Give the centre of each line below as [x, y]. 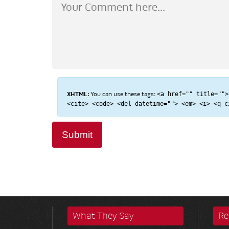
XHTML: [78, 94]
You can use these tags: [123, 94]
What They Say [103, 216]
